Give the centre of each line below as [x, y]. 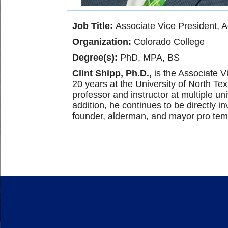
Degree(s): [95, 57]
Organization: [102, 41]
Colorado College [168, 41]
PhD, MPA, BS [149, 57]
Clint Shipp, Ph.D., [112, 73]
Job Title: [94, 26]
